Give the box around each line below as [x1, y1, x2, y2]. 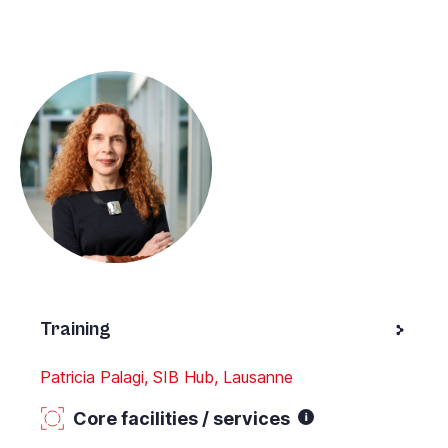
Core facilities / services [73, 407, 290, 429]
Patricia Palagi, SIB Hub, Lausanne [40, 366, 293, 387]
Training [40, 317, 111, 341]
